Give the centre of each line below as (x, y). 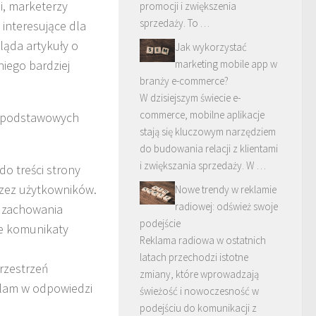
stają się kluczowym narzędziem (208, 131)
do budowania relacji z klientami (209, 148)
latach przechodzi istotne (194, 257)
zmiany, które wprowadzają (199, 274)
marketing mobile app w (226, 63)
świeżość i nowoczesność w (199, 291)
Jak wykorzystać (211, 47)
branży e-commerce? (184, 80)
